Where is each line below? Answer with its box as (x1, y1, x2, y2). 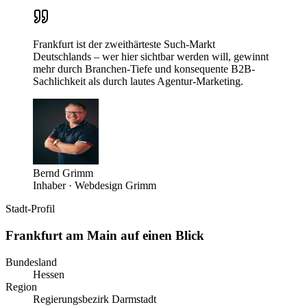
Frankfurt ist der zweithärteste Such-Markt (33, 38, 215, 51)
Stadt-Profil (5, 203, 55, 215)
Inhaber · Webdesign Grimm (33, 180, 156, 192)
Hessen (33, 268, 64, 280)
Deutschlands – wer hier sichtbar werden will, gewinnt (33, 51, 269, 63)
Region (5, 280, 37, 293)
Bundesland (5, 256, 57, 268)
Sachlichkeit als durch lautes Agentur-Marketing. (33, 75, 243, 88)
